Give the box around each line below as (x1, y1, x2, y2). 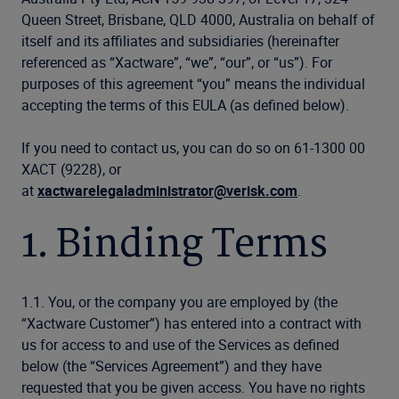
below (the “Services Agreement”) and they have (21, 356, 322, 376)
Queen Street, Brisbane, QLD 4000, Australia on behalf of (21, 10, 375, 29)
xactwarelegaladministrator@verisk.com (37, 181, 297, 200)
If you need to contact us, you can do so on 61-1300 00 (21, 138, 365, 158)
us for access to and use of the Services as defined (21, 335, 339, 354)
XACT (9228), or (21, 159, 121, 179)
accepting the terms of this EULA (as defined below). (21, 95, 349, 115)
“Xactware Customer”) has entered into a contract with (21, 313, 362, 333)
